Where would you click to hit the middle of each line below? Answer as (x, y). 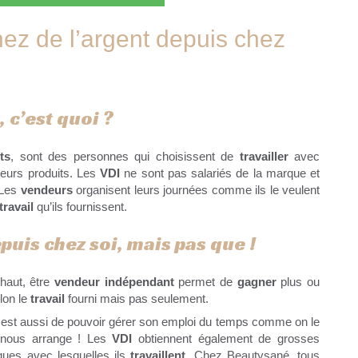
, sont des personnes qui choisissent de (125, 157)
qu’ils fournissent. (80, 207)
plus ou (298, 282)
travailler (264, 157)
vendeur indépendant (114, 282)
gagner (257, 282)
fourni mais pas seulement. (137, 299)
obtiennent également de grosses (226, 339)
